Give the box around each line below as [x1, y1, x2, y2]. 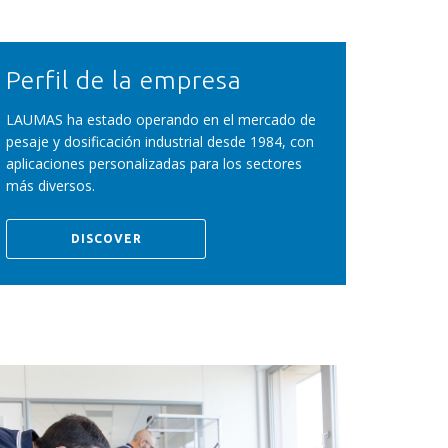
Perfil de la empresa [6, 66, 242, 94]
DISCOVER [70, 232, 142, 245]
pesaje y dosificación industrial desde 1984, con [6, 132, 314, 151]
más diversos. [6, 176, 95, 195]
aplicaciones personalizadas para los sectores [6, 154, 302, 173]
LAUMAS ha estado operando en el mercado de [6, 110, 316, 129]
